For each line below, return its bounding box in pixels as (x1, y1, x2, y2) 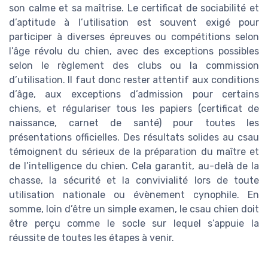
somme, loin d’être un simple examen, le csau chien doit (9, 203, 259, 215)
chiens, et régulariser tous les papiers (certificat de (9, 103, 259, 115)
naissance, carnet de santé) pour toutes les (9, 117, 259, 129)
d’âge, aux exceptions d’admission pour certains (9, 89, 259, 100)
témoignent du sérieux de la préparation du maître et (9, 146, 259, 158)
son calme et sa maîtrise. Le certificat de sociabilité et (9, 2, 259, 14)
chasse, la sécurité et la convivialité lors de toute (9, 175, 259, 187)
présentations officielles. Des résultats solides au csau (9, 132, 259, 144)
